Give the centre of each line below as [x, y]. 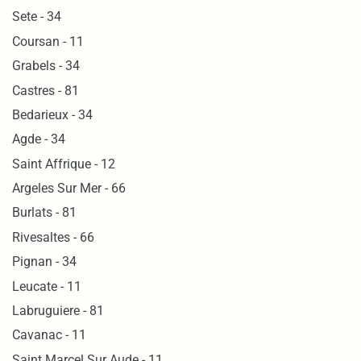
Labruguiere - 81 [58, 310]
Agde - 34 [39, 139]
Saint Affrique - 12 [64, 164]
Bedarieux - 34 [53, 114]
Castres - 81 [46, 90]
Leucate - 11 [47, 286]
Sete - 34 [37, 17]
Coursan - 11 [48, 41]
